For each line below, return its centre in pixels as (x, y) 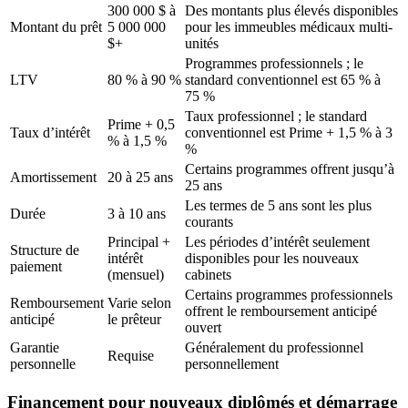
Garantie (35, 347)
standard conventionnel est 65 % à (283, 80)
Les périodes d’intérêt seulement (277, 242)
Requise (131, 356)
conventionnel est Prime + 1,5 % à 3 (289, 133)
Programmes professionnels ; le (274, 63)
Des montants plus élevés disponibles (291, 10)
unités (202, 43)
